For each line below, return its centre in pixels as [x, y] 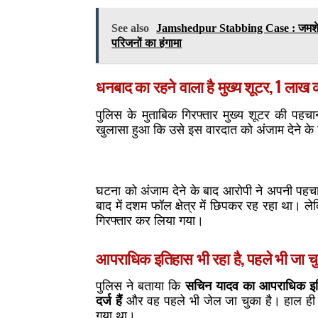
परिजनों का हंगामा [147, 43]
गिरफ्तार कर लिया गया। [150, 220]
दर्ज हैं [109, 301]
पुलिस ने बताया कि [141, 286]
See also [131, 28]
